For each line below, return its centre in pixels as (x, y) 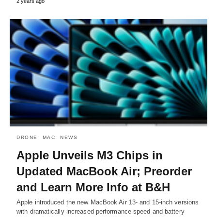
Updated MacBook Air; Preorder (104, 171)
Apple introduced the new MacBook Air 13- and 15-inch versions (108, 202)
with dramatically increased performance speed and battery (101, 211)
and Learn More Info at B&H (93, 187)
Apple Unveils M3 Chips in (90, 155)
